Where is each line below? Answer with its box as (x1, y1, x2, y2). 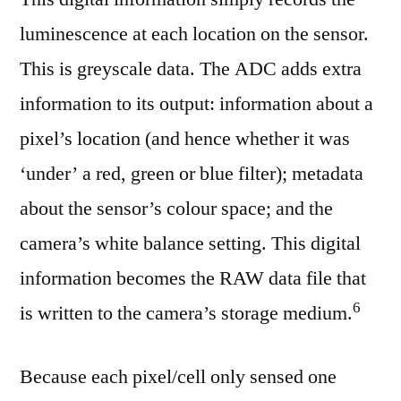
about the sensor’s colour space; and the (20, 196, 333, 221)
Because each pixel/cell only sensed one (20, 364, 337, 389)
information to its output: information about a (20, 91, 373, 116)
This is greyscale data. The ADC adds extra (20, 56, 362, 81)
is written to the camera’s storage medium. (20, 301, 353, 326)
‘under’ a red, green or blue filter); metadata (20, 161, 363, 186)
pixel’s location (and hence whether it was (20, 126, 350, 151)
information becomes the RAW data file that (20, 266, 366, 291)
